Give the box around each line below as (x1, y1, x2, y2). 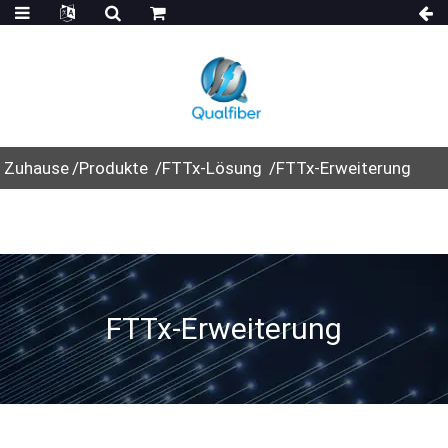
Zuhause (4, 157, 70, 178)
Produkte (79, 157, 149, 178)
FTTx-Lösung (162, 157, 263, 178)
